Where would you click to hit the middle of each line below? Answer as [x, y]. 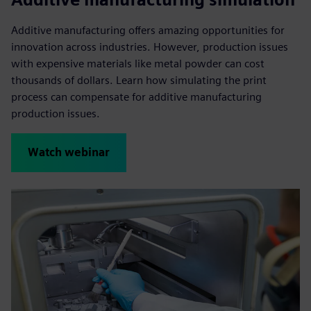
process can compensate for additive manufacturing [136, 96]
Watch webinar [69, 152]
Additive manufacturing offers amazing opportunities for [148, 30]
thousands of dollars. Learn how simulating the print [139, 80]
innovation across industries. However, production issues [150, 47]
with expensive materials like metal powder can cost [138, 63]
